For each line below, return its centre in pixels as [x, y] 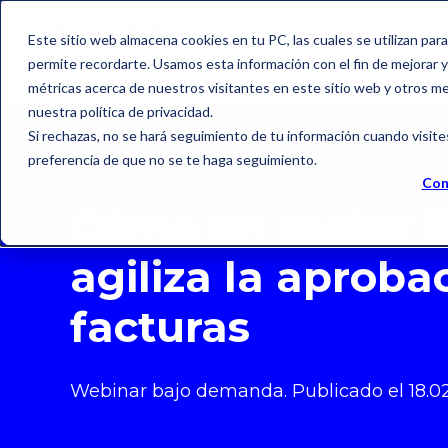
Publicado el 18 [359, 391]
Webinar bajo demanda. [181, 391]
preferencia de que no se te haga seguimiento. [172, 159]
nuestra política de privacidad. [120, 111]
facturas [160, 327]
